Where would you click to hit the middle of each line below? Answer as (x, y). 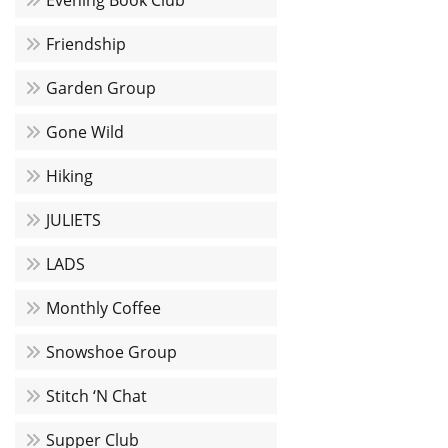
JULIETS (73, 220)
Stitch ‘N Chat (96, 396)
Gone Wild (85, 132)
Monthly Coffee (103, 308)
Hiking (69, 176)
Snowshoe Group (111, 352)
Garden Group (101, 88)
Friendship (86, 44)
